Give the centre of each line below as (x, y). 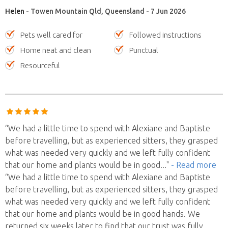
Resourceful (40, 65)
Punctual (144, 50)
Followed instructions (165, 35)
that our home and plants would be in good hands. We (103, 213)
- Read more (194, 165)
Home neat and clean (56, 50)
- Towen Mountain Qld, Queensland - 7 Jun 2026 (105, 11)
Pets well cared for (51, 35)
